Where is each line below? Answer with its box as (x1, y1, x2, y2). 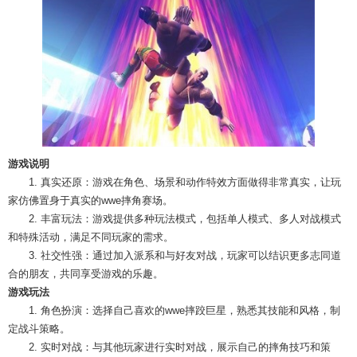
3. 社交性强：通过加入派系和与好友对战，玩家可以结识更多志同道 (29, 249, 341, 261)
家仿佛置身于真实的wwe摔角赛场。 (8, 194, 173, 206)
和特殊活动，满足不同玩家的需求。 (8, 230, 174, 243)
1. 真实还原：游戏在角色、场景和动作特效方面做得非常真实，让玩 (29, 175, 341, 188)
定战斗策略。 (8, 322, 70, 335)
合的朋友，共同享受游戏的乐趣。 (8, 267, 163, 280)
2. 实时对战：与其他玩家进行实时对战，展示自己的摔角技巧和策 (29, 340, 331, 353)
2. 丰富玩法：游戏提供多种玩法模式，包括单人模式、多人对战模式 (29, 212, 341, 225)
